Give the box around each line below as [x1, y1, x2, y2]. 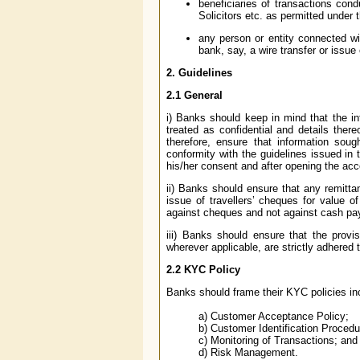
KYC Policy [181, 263, 240, 276]
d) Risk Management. [166, 346, 298, 358]
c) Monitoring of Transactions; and [166, 333, 358, 346]
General [181, 88, 223, 101]
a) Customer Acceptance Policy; [166, 309, 349, 322]
